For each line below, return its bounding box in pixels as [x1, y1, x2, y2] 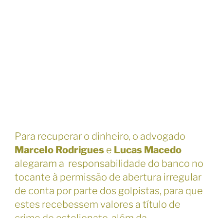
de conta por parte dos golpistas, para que [15, 185, 203, 197]
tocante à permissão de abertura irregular [15, 171, 201, 183]
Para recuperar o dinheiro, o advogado [15, 130, 185, 143]
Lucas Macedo [114, 144, 182, 156]
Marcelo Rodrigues [15, 144, 104, 156]
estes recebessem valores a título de [15, 199, 181, 211]
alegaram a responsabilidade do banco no [15, 158, 203, 170]
